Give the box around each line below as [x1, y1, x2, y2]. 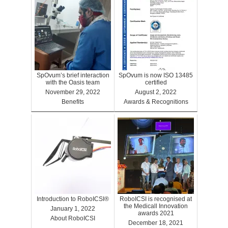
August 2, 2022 [135, 89, 177, 96]
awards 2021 [137, 210, 174, 217]
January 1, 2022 [50, 205, 95, 213]
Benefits [62, 98, 84, 106]
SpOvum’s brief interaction [36, 72, 109, 79]
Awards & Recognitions [123, 98, 188, 106]
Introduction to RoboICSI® [37, 195, 109, 203]
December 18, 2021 [128, 219, 183, 227]
